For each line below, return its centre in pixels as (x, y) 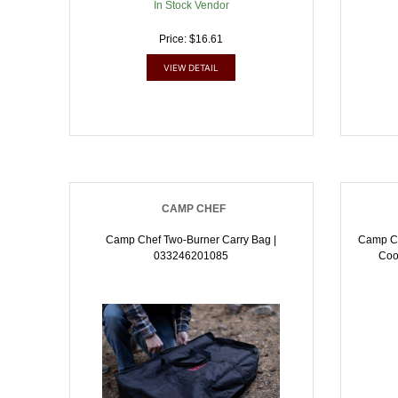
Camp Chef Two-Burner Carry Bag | (191, 240)
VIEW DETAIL (191, 68)
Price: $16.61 (191, 39)
